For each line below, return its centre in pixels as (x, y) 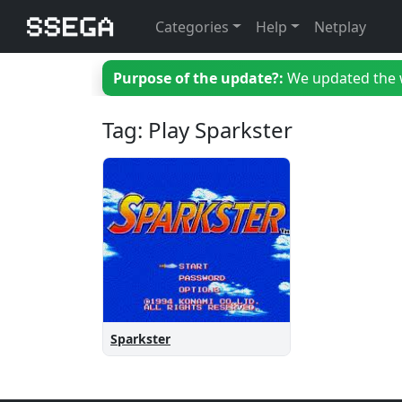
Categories (192, 26)
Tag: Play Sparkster (197, 130)
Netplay (340, 26)
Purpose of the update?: (198, 78)
